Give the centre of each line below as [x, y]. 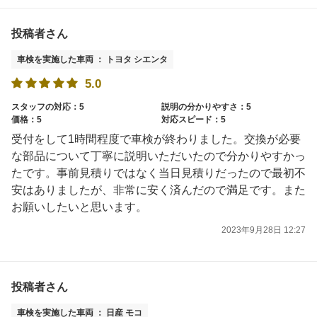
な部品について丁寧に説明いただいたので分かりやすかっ [158, 156]
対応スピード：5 [194, 119]
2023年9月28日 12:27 [264, 230]
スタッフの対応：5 [48, 106]
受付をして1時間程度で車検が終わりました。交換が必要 [156, 139]
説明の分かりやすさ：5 [206, 106]
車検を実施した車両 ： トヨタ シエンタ [92, 60]
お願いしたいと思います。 [79, 207]
